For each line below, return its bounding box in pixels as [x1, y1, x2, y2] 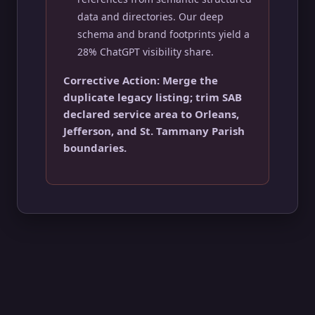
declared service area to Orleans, [63, 107, 239, 121]
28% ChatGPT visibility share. [77, 45, 214, 58]
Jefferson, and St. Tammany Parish [63, 124, 245, 138]
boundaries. [63, 141, 127, 155]
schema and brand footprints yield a [77, 27, 250, 41]
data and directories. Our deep [77, 10, 224, 23]
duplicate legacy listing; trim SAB [63, 90, 242, 104]
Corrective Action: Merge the [63, 73, 218, 87]
